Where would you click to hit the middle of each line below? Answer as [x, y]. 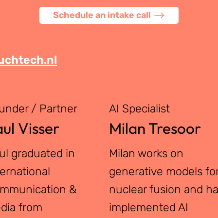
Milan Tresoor [155, 128]
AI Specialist [140, 108]
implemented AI [149, 208]
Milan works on [146, 154]
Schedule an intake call [102, 15]
